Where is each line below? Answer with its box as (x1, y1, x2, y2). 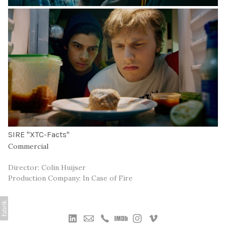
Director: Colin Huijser (8, 163, 86, 173)
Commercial (8, 142, 48, 151)
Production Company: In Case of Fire (8, 174, 133, 183)
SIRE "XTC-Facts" (8, 130, 70, 139)
